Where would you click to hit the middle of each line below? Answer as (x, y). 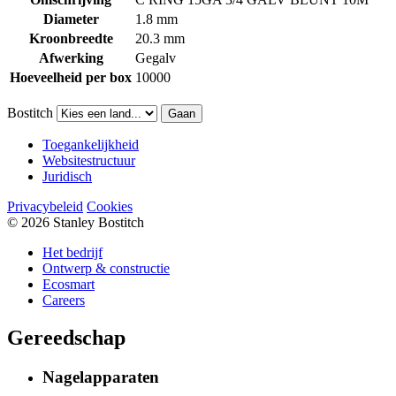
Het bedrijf (72, 252)
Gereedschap (66, 337)
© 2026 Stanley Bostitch (76, 222)
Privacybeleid (45, 206)
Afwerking (71, 57)
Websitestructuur (89, 160)
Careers (64, 300)
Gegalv (156, 57)
